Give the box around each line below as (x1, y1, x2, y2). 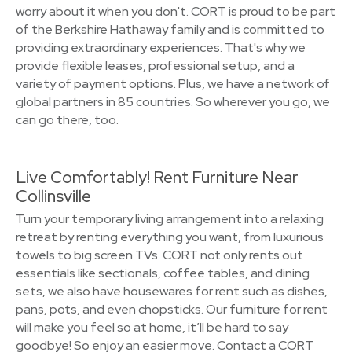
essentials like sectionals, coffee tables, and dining (16, 265, 310, 281)
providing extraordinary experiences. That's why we (16, 39, 306, 56)
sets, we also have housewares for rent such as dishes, (16, 283, 328, 299)
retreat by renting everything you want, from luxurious (16, 229, 324, 245)
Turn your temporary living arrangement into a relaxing (16, 211, 324, 227)
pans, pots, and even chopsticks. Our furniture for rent (16, 301, 328, 317)
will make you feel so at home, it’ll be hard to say (16, 319, 288, 335)
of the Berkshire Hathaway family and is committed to (16, 21, 324, 38)
